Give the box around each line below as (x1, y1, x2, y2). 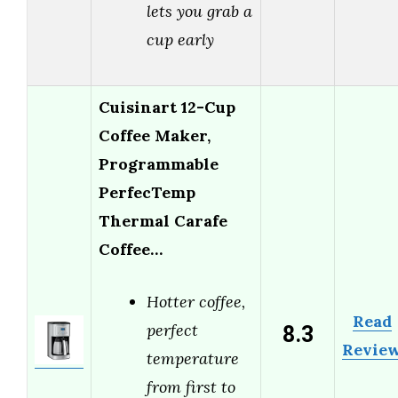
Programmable (99, 154, 219, 175)
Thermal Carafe (99, 211, 227, 232)
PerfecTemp (99, 182, 195, 203)
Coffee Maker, (99, 125, 211, 147)
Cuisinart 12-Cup (99, 97, 235, 118)
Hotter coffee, (147, 291, 245, 313)
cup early (147, 29, 214, 51)
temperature (147, 348, 239, 370)
